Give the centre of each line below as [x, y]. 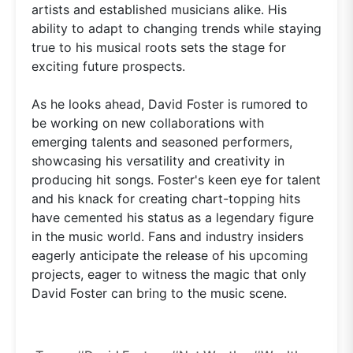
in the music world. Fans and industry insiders [167, 236]
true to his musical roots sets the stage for [159, 47]
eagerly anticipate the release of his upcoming [170, 255]
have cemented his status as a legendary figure [173, 217]
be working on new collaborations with [148, 123]
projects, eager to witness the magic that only [169, 274]
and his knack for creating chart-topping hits [166, 198]
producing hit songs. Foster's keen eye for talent [176, 179]
